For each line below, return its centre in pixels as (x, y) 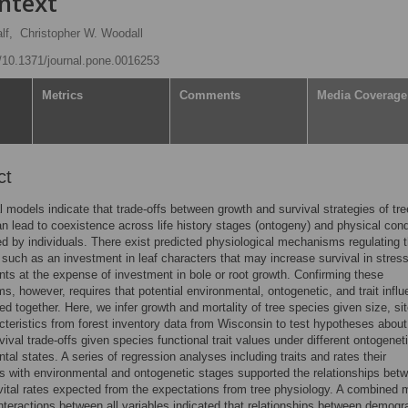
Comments (210, 95)
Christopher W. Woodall (82, 33)
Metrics (62, 95)
